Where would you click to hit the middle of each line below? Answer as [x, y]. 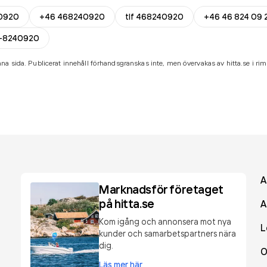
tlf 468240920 [154, 17]
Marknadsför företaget [161, 189]
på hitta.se [127, 204]
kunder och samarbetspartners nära [168, 233]
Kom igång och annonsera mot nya [165, 221]
